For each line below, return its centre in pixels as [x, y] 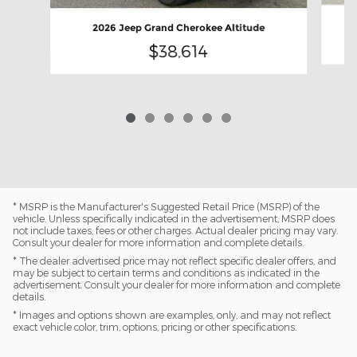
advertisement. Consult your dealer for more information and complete [177, 284]
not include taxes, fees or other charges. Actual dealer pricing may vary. [175, 230]
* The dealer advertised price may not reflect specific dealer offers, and [175, 260]
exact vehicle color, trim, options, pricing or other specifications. [155, 326]
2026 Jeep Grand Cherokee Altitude [178, 27]
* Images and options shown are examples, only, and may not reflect [172, 314]
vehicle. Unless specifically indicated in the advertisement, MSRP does [174, 218]
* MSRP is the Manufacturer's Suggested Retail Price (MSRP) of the [166, 206]
